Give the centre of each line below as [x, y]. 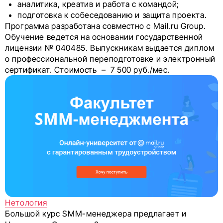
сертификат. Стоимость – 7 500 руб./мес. [88, 70]
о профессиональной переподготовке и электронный [111, 59]
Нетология [26, 202]
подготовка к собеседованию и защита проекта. [112, 15]
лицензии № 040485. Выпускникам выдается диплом [110, 48]
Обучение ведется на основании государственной [104, 37]
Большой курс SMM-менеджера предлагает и [96, 213]
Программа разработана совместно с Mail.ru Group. [106, 26]
